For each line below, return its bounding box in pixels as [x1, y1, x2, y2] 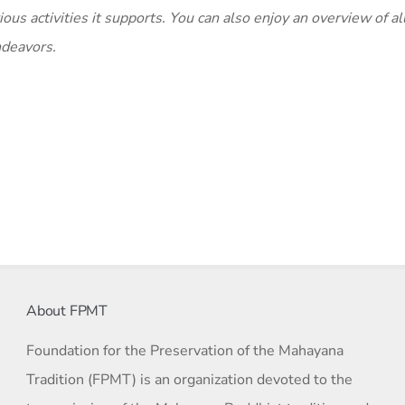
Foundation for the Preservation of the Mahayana [25, 340, 344, 361]
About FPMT [25, 300, 108, 321]
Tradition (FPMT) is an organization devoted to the [25, 369, 353, 390]
